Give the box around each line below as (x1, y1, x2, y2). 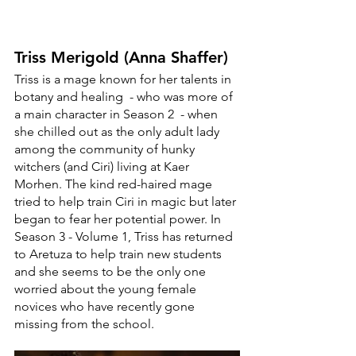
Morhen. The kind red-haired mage (14, 176, 215, 192)
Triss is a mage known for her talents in (14, 71, 234, 87)
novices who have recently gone (14, 298, 198, 314)
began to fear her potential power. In (14, 211, 224, 226)
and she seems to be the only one (14, 263, 209, 279)
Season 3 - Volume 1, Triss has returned (14, 228, 236, 244)
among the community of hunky (14, 141, 198, 157)
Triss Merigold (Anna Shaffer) (14, 47, 228, 67)
